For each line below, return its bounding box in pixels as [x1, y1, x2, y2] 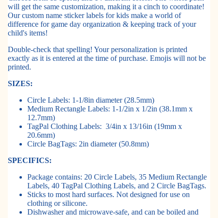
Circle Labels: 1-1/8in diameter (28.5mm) [27, 95, 154, 104]
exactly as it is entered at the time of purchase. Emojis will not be [8, 54, 206, 62]
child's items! [8, 28, 48, 37]
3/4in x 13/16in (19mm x [104, 122, 182, 130]
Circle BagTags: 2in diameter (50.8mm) [27, 139, 149, 148]
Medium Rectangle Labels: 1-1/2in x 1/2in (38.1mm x [27, 104, 193, 113]
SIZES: [8, 79, 33, 88]
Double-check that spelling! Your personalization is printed [8, 45, 187, 54]
